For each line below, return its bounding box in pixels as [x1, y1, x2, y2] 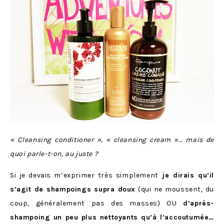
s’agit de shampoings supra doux [10, 184, 135, 193]
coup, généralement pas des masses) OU [10, 198, 183, 207]
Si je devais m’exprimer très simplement [10, 170, 158, 179]
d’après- [183, 198, 214, 207]
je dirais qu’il [158, 170, 214, 179]
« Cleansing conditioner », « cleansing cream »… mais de [10, 135, 214, 144]
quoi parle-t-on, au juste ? [10, 149, 98, 158]
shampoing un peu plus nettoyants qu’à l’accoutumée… [10, 212, 214, 221]
